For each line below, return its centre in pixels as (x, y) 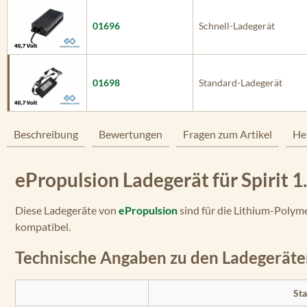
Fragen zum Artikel (228, 134)
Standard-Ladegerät (241, 83)
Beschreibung (46, 134)
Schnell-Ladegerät (237, 26)
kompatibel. (43, 226)
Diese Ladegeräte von (67, 210)
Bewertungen (131, 134)
